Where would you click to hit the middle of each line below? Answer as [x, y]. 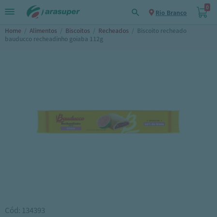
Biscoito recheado [162, 30]
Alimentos [43, 30]
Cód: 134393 [25, 210]
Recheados [114, 30]
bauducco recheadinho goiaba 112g [54, 39]
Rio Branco [171, 13]
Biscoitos [78, 30]
